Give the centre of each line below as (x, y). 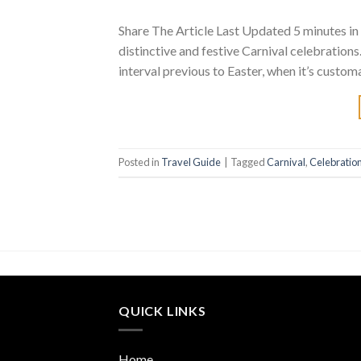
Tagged (249, 162)
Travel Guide (191, 162)
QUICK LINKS (162, 310)
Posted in (140, 162)
